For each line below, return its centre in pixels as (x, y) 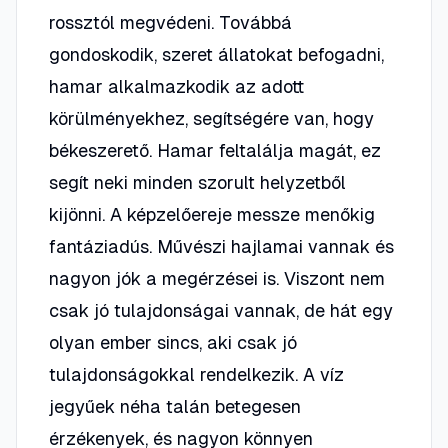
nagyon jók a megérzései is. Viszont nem (217, 278)
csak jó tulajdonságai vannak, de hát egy (221, 310)
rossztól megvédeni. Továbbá (170, 22)
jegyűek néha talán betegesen (175, 406)
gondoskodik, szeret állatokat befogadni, (216, 54)
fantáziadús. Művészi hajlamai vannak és (221, 246)
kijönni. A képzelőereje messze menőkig (212, 214)
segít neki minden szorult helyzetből (197, 182)
